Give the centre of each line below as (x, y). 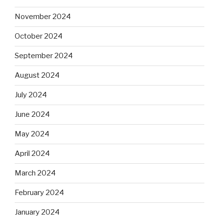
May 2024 (32, 134)
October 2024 (39, 36)
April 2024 (32, 154)
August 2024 (37, 76)
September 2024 (44, 56)
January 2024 (37, 212)
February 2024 (39, 193)
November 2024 (43, 17)
